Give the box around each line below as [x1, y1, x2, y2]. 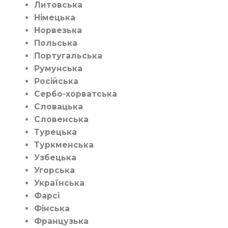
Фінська [34, 204, 70, 214]
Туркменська [34, 140, 94, 150]
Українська [34, 178, 84, 188]
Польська [34, 38, 77, 48]
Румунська [34, 64, 82, 74]
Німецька [34, 13, 75, 23]
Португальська [34, 51, 102, 61]
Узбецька [34, 153, 76, 163]
